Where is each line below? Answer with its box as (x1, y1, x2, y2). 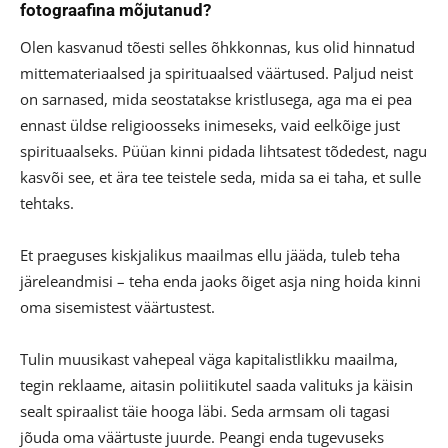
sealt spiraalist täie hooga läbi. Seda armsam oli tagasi (20, 401, 390, 422)
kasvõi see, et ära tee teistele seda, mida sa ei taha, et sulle (20, 167, 421, 188)
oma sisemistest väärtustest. (20, 297, 215, 318)
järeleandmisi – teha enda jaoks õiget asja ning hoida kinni (20, 271, 421, 292)
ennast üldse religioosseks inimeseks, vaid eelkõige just (20, 115, 400, 136)
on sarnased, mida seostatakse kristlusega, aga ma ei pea (20, 89, 412, 110)
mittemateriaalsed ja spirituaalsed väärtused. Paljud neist (20, 63, 413, 84)
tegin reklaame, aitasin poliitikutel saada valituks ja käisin (20, 375, 413, 396)
